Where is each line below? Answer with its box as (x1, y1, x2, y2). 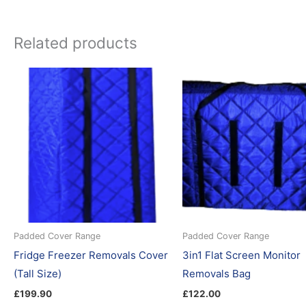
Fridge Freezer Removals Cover (14, 249, 168, 262)
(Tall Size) (14, 267, 61, 281)
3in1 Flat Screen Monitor (182, 249, 301, 262)
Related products (14, 33, 137, 52)
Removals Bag (182, 267, 251, 281)
